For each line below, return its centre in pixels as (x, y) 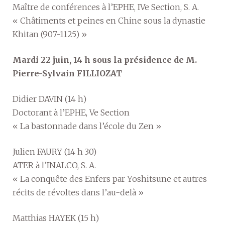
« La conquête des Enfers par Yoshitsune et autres (110, 179)
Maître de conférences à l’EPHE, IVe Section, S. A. (106, 7)
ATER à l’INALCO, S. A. (54, 165)
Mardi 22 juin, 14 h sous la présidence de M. (105, 60)
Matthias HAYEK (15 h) (56, 218)
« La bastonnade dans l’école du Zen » (87, 126)
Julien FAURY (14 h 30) (54, 152)
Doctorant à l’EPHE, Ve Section (71, 113)
